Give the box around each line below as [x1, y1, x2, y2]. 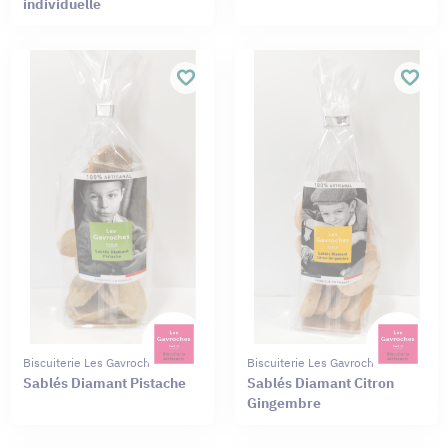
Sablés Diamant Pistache [22, 374, 186, 393]
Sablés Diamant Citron [246, 374, 394, 393]
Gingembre [246, 394, 321, 413]
